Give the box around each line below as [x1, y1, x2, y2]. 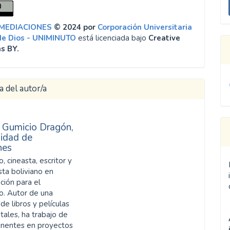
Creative [148, 32, 181, 43]
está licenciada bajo [76, 32, 149, 43]
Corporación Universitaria [98, 22, 193, 32]
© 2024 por [52, 22, 98, 32]
